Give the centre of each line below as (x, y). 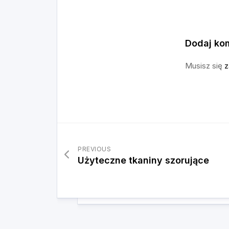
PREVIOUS (94, 149)
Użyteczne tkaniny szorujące (143, 160)
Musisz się (205, 66)
